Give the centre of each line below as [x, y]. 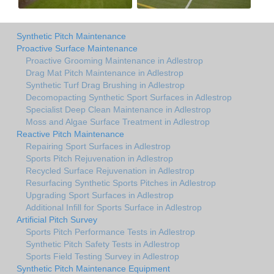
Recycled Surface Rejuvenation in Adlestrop [110, 170]
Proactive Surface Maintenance [77, 48]
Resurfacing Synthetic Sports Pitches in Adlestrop [121, 183]
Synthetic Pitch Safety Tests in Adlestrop [103, 244]
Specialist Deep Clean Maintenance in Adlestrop [118, 109]
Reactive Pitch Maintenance [70, 134]
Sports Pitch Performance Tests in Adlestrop [110, 231]
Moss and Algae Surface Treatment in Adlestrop [118, 121]
